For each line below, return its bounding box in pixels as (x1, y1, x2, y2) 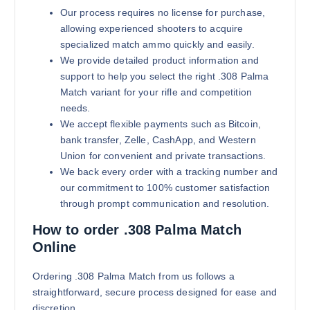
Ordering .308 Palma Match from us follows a (32, 271, 235, 282)
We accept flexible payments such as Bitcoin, (60, 118, 261, 130)
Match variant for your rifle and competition (60, 86, 252, 98)
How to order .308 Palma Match (32, 222, 241, 238)
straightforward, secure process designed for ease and (32, 286, 277, 298)
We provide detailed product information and (60, 55, 259, 66)
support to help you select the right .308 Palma (60, 71, 269, 82)
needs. (60, 102, 91, 114)
